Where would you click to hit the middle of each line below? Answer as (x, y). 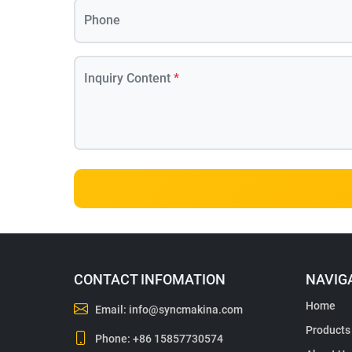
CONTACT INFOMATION (150, 280)
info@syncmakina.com (186, 310)
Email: (111, 310)
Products (328, 330)
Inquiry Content (129, 79)
